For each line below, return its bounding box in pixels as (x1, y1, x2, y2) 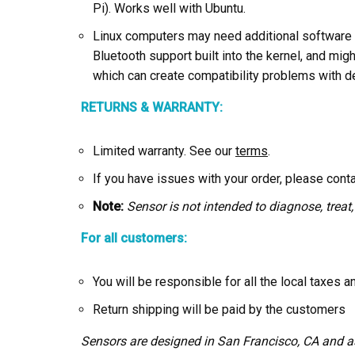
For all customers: (81, 231, 187, 246)
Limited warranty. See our (93, 143, 235, 158)
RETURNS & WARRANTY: (81, 100, 223, 115)
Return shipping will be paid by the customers (93, 302, 345, 317)
